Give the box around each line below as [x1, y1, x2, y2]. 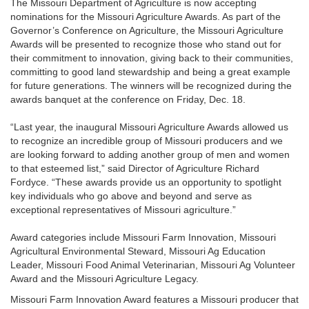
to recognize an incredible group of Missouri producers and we [10, 135, 283, 146]
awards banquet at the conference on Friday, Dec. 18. [10, 94, 248, 105]
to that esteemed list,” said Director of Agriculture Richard [10, 163, 259, 174]
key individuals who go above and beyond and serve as [10, 190, 252, 201]
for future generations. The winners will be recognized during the [10, 80, 292, 91]
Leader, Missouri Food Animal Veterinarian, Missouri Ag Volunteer [10, 259, 295, 270]
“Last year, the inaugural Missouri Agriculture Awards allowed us [10, 121, 288, 132]
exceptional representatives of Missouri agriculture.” [10, 204, 239, 215]
